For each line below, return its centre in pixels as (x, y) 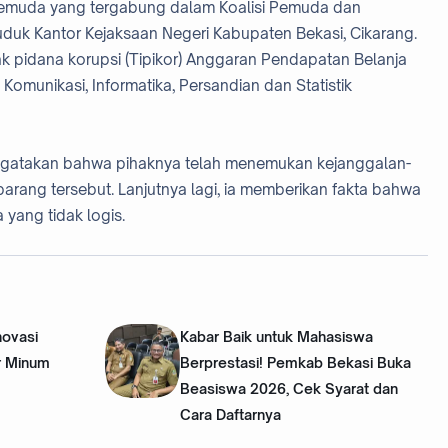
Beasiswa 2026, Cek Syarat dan (288, 388)
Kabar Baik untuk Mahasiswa (276, 336)
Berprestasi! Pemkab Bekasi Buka (295, 362)
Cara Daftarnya (230, 414)
